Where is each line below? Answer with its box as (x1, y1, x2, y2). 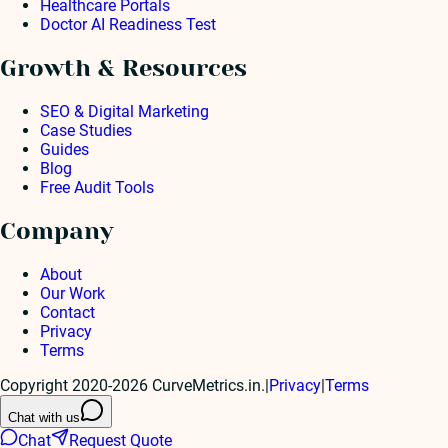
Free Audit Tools (40, 177, 154, 197)
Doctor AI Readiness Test (40, 14, 216, 34)
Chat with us (8, 409, 80, 425)
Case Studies (40, 120, 132, 140)
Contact (40, 302, 95, 322)
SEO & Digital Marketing (40, 101, 209, 121)
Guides (40, 139, 89, 159)
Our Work (40, 283, 105, 303)
